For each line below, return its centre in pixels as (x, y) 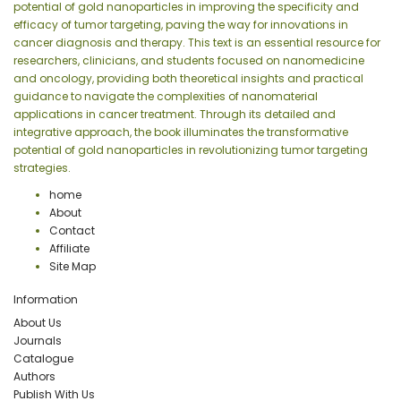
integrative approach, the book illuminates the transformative (181, 132)
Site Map (73, 267)
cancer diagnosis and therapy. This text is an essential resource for (197, 43)
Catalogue (43, 359)
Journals (38, 341)
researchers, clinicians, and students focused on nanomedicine (189, 61)
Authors (34, 377)
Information (46, 300)
